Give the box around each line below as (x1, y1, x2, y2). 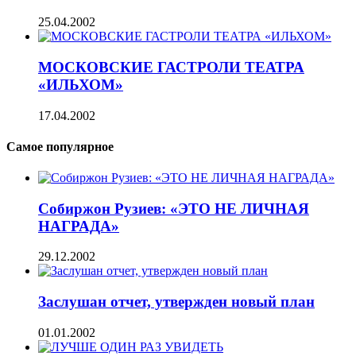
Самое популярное (6, 139, 114, 153)
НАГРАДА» (38, 217, 119, 234)
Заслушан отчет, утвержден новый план (38, 293, 315, 311)
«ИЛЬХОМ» (38, 75, 123, 93)
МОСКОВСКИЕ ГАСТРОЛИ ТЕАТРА (38, 58, 304, 75)
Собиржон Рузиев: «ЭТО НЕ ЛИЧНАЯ (38, 199, 309, 217)
